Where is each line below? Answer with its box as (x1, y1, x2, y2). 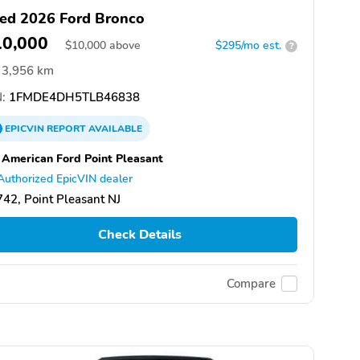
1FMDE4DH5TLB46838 (6, 89, 140, 106)
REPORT (47, 122, 86, 136)
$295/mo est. (215, 38, 281, 54)
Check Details (97, 226, 182, 244)
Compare (227, 276, 276, 292)
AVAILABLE (86, 122, 142, 136)
